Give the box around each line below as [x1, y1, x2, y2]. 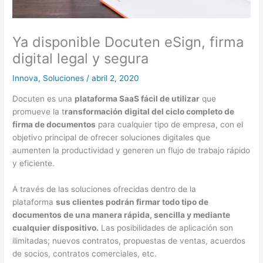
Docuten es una [12, 93, 75, 103]
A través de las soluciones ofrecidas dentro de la [12, 184, 197, 194]
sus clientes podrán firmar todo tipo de [56, 197, 209, 207]
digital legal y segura [12, 50, 149, 68]
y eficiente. [12, 158, 55, 168]
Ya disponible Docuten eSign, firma [12, 33, 244, 51]
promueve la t [12, 106, 65, 116]
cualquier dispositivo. [12, 222, 99, 232]
